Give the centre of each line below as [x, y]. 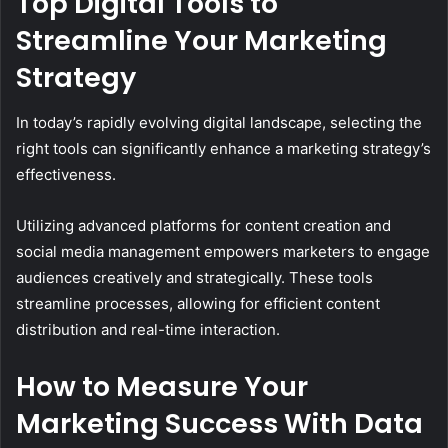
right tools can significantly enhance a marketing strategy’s [223, 148]
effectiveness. [66, 174]
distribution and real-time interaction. [148, 329]
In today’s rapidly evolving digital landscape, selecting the [219, 122]
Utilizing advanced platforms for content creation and [203, 225]
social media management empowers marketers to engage [223, 251]
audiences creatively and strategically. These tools [194, 277]
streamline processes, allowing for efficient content [198, 303]
